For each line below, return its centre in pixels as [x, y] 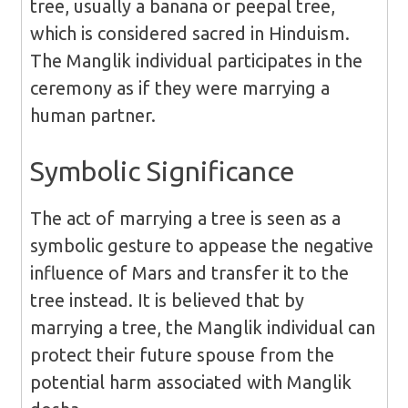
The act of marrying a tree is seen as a [185, 219]
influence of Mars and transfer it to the [189, 273]
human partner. [92, 116]
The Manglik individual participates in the [196, 61]
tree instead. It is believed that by [167, 301]
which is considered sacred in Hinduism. [189, 34]
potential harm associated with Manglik [190, 382]
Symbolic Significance [162, 172]
